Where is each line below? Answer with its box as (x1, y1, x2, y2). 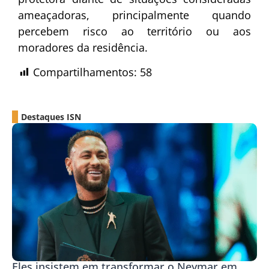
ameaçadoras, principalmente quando (18, 7, 251, 22)
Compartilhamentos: (33, 65, 137, 80)
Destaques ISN (21, 111, 81, 123)
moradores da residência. (18, 40, 148, 55)
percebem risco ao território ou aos (18, 23, 251, 38)
